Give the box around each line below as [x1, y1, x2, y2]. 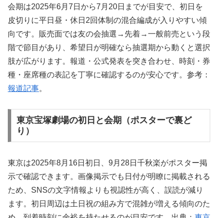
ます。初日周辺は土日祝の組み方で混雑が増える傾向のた [8, 200, 210, 208]
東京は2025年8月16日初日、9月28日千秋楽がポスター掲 [8, 159, 207, 167]
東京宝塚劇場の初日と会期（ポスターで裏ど [16, 115, 192, 126]
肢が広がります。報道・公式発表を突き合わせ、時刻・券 [8, 56, 210, 65]
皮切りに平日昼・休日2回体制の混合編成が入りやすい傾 [8, 16, 207, 24]
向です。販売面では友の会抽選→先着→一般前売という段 [8, 29, 210, 38]
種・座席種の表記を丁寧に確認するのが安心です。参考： [8, 70, 210, 79]
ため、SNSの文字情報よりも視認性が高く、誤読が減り [8, 186, 203, 195]
